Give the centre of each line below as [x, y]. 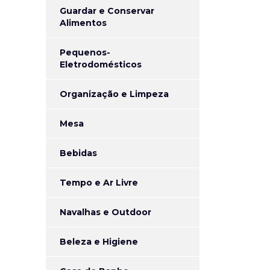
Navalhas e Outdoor [105, 212]
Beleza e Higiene [99, 242]
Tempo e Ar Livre [99, 183]
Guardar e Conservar [107, 11]
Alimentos [83, 23]
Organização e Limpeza [114, 94]
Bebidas [78, 153]
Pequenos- [85, 52]
